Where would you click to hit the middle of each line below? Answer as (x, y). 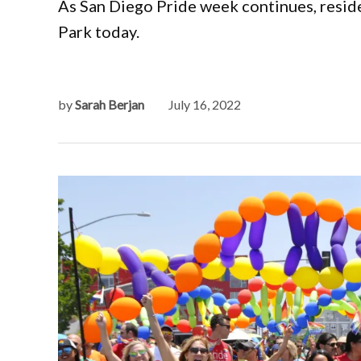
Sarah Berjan (110, 104)
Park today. (99, 31)
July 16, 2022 (205, 104)
